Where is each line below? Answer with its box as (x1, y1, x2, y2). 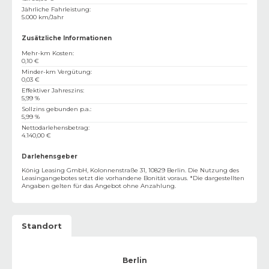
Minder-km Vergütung (22, 67, 91, 76)
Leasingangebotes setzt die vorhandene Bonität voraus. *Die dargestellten (22, 174, 244, 182)
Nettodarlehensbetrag (22, 123, 88, 131)
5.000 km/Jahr (22, 13, 64, 21)
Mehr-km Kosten (22, 49, 73, 57)
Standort (22, 220, 62, 231)
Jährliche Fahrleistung (22, 5, 89, 13)
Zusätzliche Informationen (22, 34, 112, 42)
